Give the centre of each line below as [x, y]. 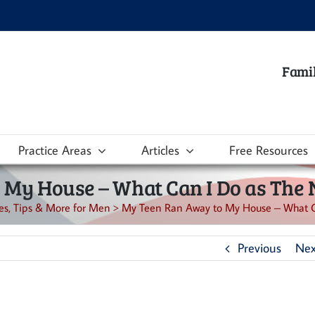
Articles [160, 150]
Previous [259, 248]
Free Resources [269, 150]
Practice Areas [55, 150]
